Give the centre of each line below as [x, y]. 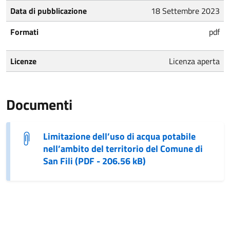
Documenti [39, 104]
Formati [24, 32]
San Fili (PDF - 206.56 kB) [94, 161]
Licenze [23, 61]
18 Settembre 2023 [185, 11]
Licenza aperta [194, 61]
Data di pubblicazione [49, 11]
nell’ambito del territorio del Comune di [123, 148]
